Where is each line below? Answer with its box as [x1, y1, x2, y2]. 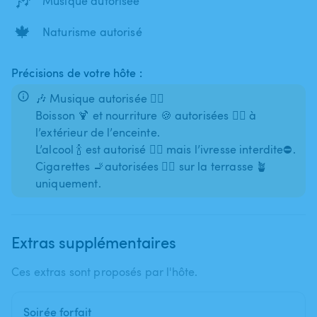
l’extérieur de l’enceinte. [35, 124, 160, 140]
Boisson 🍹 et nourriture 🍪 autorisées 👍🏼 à [35, 107, 256, 123]
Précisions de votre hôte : [11, 64, 142, 81]
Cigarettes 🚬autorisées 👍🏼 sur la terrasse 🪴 [35, 158, 268, 174]
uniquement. [35, 175, 101, 191]
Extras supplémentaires [11, 231, 176, 253]
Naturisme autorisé [42, 23, 142, 40]
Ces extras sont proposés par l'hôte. [11, 263, 198, 279]
